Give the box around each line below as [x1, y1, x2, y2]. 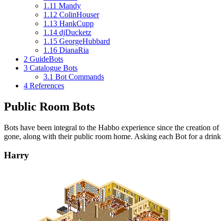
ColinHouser [59, 10, 99, 19]
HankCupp [59, 19, 94, 28]
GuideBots [30, 54, 63, 63]
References [30, 81, 64, 90]
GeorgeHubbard [59, 37, 110, 45]
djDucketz [59, 28, 91, 37]
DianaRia [59, 45, 89, 54]
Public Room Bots [4, 100, 95, 113]
